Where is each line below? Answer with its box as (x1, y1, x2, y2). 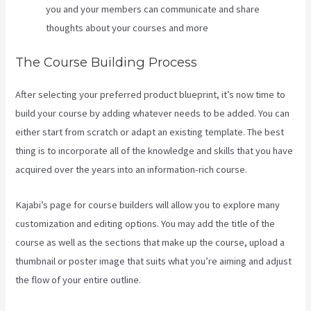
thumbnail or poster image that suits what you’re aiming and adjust (15, 254, 292, 267)
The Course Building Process (15, 54, 198, 71)
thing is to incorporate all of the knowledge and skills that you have (15, 144, 294, 158)
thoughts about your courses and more (46, 22, 209, 35)
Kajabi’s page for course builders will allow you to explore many (15, 198, 280, 211)
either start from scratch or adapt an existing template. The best (15, 126, 285, 139)
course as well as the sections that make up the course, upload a (15, 235, 285, 249)
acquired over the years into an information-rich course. (15, 163, 248, 176)
